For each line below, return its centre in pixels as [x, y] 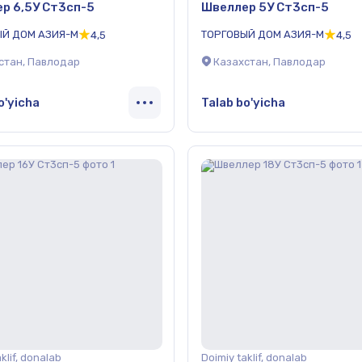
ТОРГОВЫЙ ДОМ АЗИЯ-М [263, 34]
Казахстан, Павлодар [269, 62]
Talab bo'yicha [243, 102]
